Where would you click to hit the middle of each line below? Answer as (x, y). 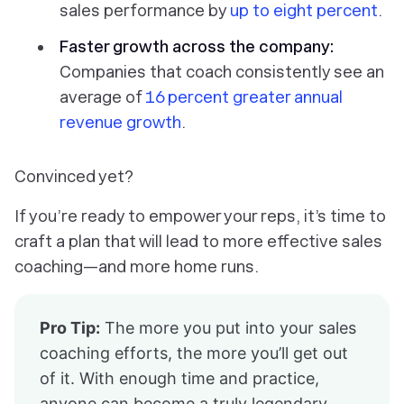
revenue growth (120, 123)
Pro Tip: (70, 328)
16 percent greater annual (244, 97)
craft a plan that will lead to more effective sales (198, 242)
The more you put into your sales (228, 328)
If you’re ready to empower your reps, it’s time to (200, 216)
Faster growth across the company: (197, 47)
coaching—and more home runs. (137, 267)
